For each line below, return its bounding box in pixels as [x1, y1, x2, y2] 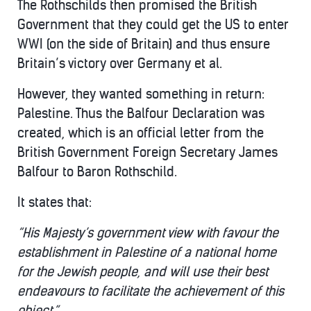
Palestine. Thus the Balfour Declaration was [17, 106, 264, 121]
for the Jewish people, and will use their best [17, 264, 268, 280]
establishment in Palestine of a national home [17, 244, 276, 260]
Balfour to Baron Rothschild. [17, 164, 177, 180]
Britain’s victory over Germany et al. [17, 56, 222, 72]
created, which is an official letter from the [17, 125, 264, 141]
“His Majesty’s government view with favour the [17, 225, 278, 241]
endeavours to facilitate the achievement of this [17, 283, 284, 299]
